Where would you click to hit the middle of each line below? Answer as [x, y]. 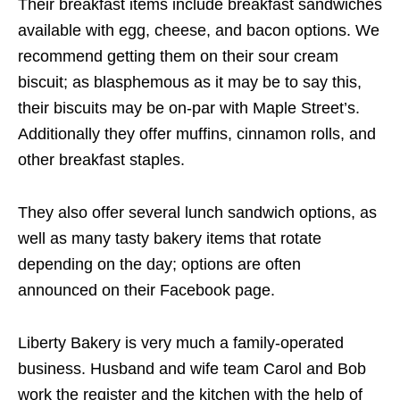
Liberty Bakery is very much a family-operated [181, 343]
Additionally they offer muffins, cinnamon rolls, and [197, 134]
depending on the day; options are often [159, 265]
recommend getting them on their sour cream [178, 57]
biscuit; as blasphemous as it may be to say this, [190, 83]
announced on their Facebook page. [146, 291]
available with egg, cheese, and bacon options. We [199, 31]
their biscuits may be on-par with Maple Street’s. [189, 108]
